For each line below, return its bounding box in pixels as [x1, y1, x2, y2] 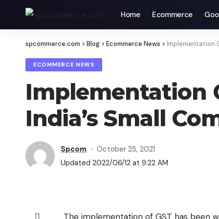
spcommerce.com [25, 40, 80, 48]
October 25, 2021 [96, 144, 155, 154]
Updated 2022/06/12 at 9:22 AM [61, 157, 168, 168]
